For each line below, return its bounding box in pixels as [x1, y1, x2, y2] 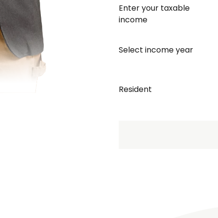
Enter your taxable [119, 2, 190, 14]
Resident [119, 84, 152, 95]
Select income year [119, 44, 193, 56]
